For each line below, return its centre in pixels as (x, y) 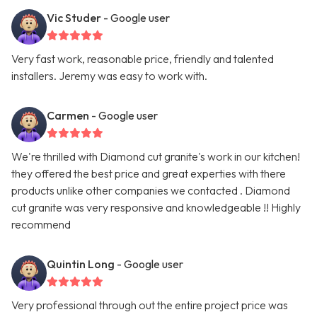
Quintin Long (81, 264)
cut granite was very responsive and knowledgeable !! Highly (156, 208)
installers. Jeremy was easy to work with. (109, 76)
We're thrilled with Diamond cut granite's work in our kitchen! (156, 157)
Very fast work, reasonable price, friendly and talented (143, 59)
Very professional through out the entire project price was (150, 305)
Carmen (68, 116)
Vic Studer (74, 18)
